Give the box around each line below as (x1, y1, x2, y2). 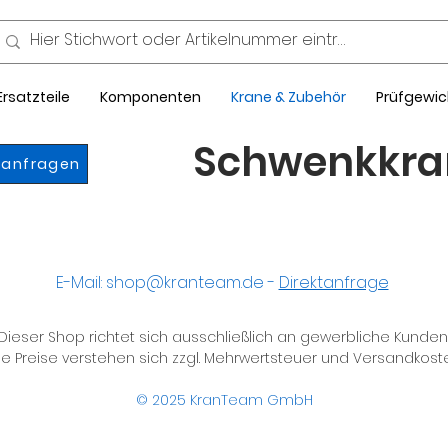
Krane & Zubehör (231, 87, 346, 108)
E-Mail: (55, 271, 106, 295)
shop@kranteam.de (105, 271, 264, 295)
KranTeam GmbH (185, 390, 313, 411)
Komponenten (100, 87, 201, 108)
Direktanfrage (278, 271, 389, 295)
